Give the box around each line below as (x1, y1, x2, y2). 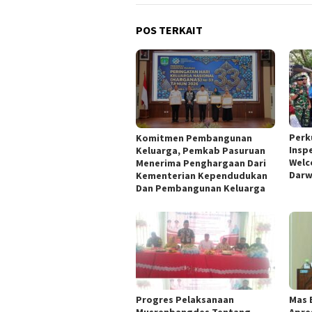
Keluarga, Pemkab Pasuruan (136, 143, 265, 157)
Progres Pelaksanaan (136, 293, 234, 306)
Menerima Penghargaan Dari (136, 156, 266, 169)
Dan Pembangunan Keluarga (136, 181, 267, 194)
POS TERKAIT (136, 22, 203, 37)
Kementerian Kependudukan (136, 169, 267, 182)
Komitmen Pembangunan (136, 131, 252, 144)
